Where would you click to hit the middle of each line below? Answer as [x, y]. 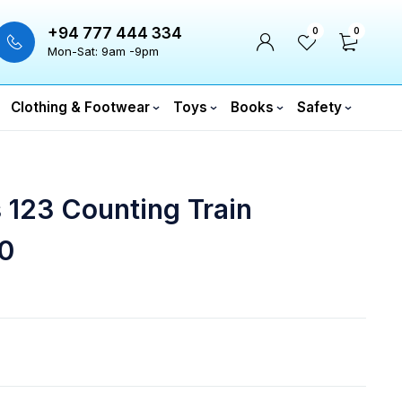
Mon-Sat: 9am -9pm [103, 51]
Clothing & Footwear [80, 107]
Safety [319, 107]
